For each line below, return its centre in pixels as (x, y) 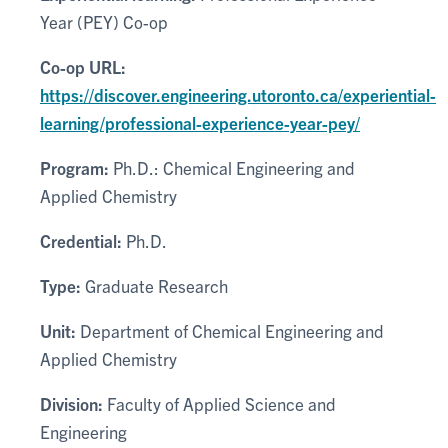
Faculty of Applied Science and (219, 403)
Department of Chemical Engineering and (230, 330)
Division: (71, 403)
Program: (74, 167)
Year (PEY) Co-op (104, 21)
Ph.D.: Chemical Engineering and (232, 167)
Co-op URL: (83, 66)
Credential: (81, 240)
